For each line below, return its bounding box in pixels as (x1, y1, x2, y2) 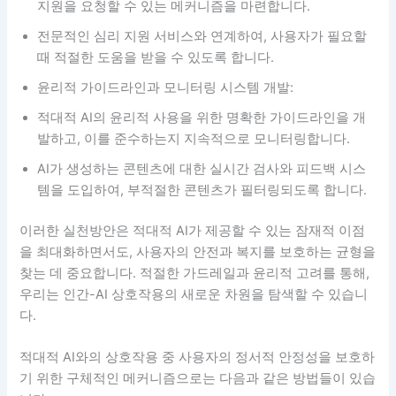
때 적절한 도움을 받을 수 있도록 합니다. (37, 49, 275, 65)
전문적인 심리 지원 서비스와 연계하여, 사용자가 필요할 (37, 27, 368, 44)
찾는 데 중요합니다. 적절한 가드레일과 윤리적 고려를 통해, (19, 264, 370, 281)
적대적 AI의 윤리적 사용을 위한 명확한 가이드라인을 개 (37, 109, 367, 126)
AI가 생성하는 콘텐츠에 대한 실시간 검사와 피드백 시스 (37, 160, 367, 177)
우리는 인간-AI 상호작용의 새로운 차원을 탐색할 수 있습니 (19, 286, 369, 302)
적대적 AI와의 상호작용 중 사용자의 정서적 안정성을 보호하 (19, 349, 376, 366)
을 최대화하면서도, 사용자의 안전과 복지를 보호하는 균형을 (19, 243, 377, 260)
